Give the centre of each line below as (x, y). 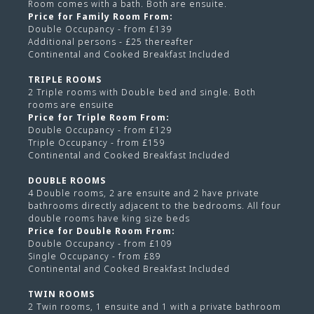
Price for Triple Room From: (99, 117)
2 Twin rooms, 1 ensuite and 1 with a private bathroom (155, 306)
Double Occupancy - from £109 (100, 243)
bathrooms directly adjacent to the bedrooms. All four (155, 205)
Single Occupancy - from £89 (94, 256)
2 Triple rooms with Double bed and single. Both (142, 92)
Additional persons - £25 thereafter (111, 41)
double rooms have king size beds (109, 218)
